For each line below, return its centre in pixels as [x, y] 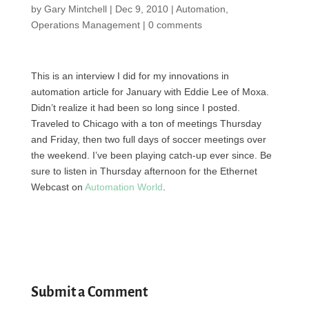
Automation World [123, 187]
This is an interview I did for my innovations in [130, 76]
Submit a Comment [89, 292]
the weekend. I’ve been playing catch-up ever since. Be [151, 155]
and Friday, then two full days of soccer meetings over [148, 139]
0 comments [175, 25]
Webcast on [58, 187]
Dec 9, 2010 [141, 9]
